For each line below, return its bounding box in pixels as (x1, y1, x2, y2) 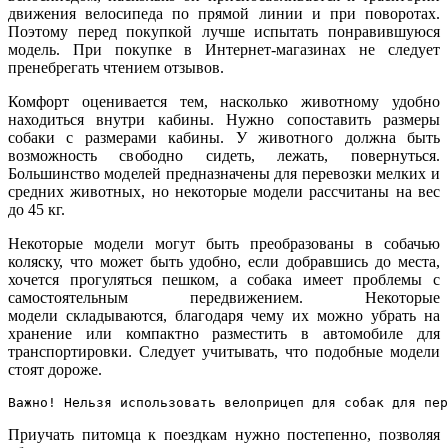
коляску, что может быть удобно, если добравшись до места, (8, 253, 440, 271)
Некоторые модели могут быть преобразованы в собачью (8, 235, 440, 253)
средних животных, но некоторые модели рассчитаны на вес (8, 183, 440, 201)
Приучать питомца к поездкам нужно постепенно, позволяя (8, 426, 440, 444)
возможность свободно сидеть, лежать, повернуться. (8, 147, 440, 165)
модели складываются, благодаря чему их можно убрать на (8, 307, 440, 325)
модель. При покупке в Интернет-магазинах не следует (8, 41, 440, 59)
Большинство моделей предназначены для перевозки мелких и (8, 165, 440, 183)
